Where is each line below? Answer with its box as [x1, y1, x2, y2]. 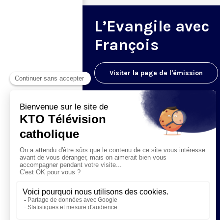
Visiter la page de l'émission [110, 68, 203, 77]
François [94, 35, 159, 54]
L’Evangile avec [94, 17, 209, 35]
